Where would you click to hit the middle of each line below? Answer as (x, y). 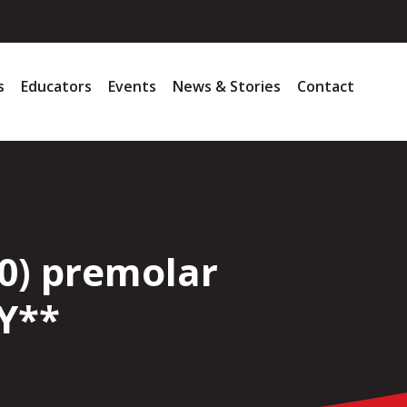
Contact (326, 86)
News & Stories (227, 86)
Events (133, 86)
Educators (57, 86)
